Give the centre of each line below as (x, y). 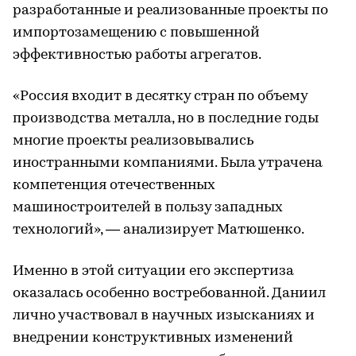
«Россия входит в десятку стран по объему (160, 97)
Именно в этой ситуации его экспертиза (153, 271)
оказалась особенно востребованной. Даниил (169, 294)
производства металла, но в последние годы (166, 119)
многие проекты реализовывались (133, 141)
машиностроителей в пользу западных (148, 208)
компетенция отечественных (114, 186)
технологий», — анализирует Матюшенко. (159, 230)
